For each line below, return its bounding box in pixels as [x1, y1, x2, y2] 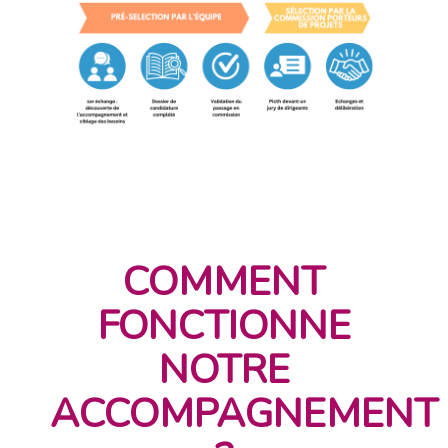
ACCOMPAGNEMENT [50, 387, 438, 442]
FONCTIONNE [97, 299, 351, 354]
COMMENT [123, 255, 325, 310]
